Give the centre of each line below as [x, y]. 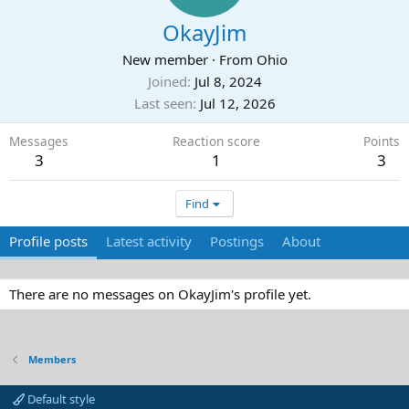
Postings [237, 241]
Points [382, 141]
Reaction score [216, 141]
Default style [60, 399]
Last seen [163, 103]
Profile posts [48, 241]
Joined [167, 81]
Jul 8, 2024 [228, 81]
